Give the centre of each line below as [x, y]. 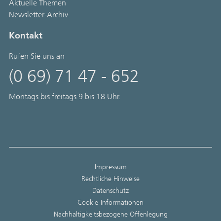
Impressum [110, 167]
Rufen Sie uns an [37, 56]
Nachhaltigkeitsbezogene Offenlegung [110, 214]
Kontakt [26, 36]
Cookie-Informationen [110, 203]
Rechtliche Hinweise [110, 179]
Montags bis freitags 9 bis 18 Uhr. [65, 97]
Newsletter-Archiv [38, 15]
